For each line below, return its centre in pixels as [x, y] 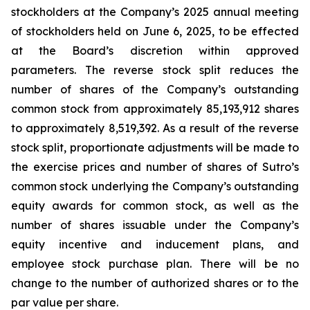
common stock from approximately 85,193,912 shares [155, 109]
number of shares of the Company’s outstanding [155, 89]
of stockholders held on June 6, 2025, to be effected [155, 31]
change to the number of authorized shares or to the [155, 283]
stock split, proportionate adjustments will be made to [155, 147]
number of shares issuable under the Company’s [155, 225]
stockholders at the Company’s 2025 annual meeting [155, 12]
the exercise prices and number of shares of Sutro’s [155, 167]
